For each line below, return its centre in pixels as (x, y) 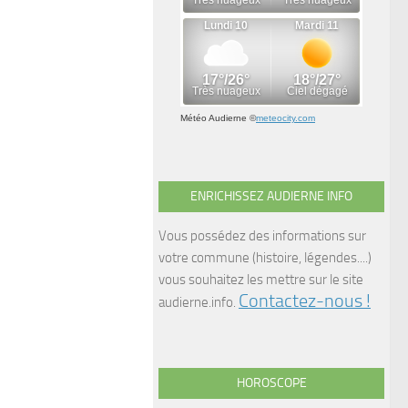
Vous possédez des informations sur (262, 235)
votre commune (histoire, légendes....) (265, 257)
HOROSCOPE (271, 382)
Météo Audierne (214, 117)
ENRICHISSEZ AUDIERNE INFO (271, 196)
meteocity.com (286, 117)
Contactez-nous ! (305, 301)
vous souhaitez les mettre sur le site (261, 279)
